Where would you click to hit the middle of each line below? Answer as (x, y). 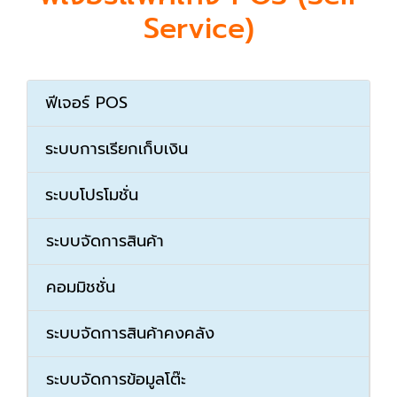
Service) (198, 29)
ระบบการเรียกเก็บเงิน (117, 149)
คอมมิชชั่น (81, 288)
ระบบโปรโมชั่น (92, 195)
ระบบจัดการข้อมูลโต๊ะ (116, 380)
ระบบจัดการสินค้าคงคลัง (130, 334)
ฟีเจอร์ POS (86, 103)
